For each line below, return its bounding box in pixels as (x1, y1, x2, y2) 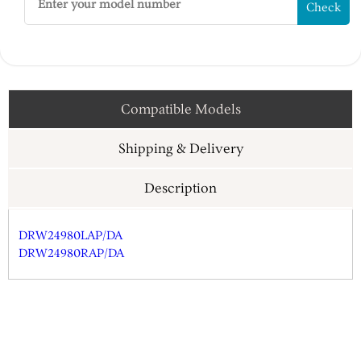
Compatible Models (120, 100, 241, 117)
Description (144, 179, 217, 196)
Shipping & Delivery (118, 139, 243, 156)
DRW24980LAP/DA (19, 227, 122, 243)
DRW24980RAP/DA (19, 245, 124, 260)
